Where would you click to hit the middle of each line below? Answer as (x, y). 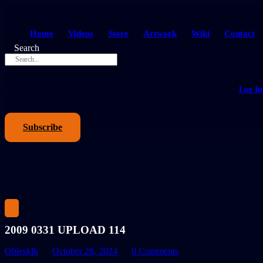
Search (27, 48)
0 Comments (155, 251)
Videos (81, 33)
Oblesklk (21, 251)
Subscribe (43, 127)
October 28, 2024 (85, 251)
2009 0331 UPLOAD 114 (65, 230)
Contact (240, 33)
